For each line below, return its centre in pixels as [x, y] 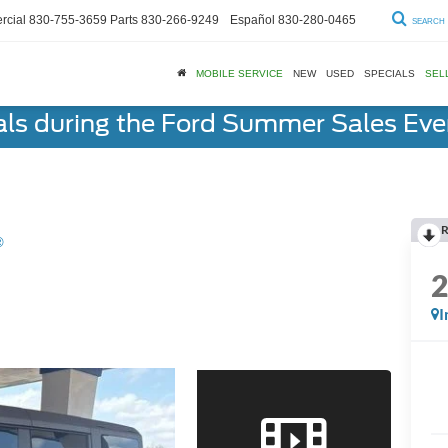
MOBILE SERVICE [239, 73]
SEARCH [428, 21]
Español [252, 19]
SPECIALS [389, 73]
